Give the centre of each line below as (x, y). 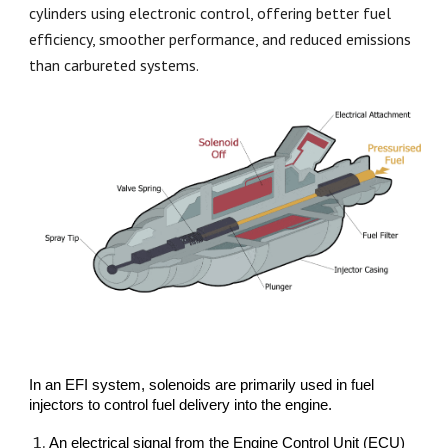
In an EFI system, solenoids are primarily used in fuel (202, 385)
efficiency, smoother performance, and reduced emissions (220, 39)
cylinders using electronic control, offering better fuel (210, 13)
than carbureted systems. (116, 65)
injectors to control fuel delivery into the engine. (181, 405)
